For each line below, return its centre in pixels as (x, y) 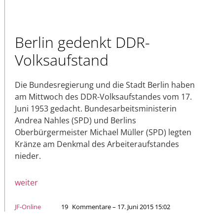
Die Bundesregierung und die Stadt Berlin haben (105, 85)
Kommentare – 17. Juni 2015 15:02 (121, 206)
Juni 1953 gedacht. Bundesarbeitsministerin (96, 108)
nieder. (28, 156)
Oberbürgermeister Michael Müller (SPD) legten (103, 132)
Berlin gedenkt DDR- (82, 42)
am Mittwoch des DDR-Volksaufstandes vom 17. (103, 96)
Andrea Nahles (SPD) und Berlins (75, 120)
